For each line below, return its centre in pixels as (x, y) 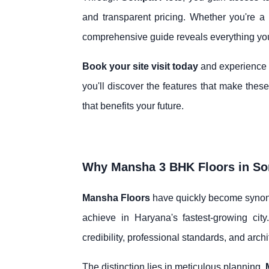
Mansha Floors (116, 198)
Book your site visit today (140, 67)
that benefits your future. (133, 106)
